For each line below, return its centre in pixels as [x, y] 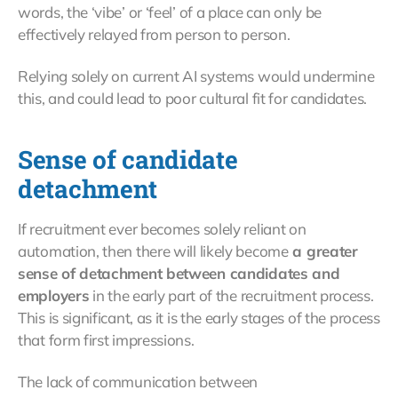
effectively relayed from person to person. [154, 35]
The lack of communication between [138, 382]
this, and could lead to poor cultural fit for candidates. [192, 99]
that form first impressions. [106, 340]
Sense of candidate [128, 160]
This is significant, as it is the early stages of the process [199, 318]
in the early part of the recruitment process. [231, 296]
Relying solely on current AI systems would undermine [196, 76]
